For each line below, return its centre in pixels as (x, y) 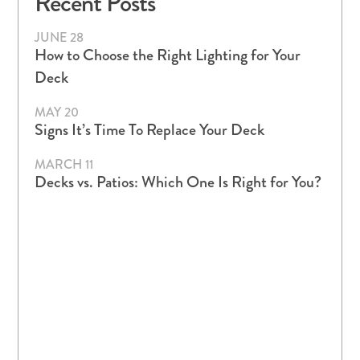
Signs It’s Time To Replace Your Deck (149, 130)
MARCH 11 (64, 165)
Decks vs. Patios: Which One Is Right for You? (178, 182)
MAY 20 (57, 112)
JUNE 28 (59, 38)
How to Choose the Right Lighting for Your (168, 55)
